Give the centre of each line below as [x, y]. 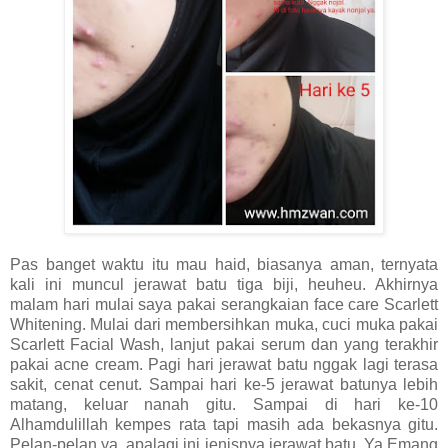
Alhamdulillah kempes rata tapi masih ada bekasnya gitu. [224, 425]
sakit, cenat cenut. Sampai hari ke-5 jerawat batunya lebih [224, 385]
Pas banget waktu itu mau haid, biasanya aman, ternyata [224, 265]
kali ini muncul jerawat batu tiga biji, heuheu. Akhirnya [224, 285]
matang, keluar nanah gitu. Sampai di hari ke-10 [224, 405]
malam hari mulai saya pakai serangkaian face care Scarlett [224, 305]
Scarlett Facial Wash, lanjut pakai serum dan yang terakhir [224, 345]
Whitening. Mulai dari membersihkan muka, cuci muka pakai [224, 325]
